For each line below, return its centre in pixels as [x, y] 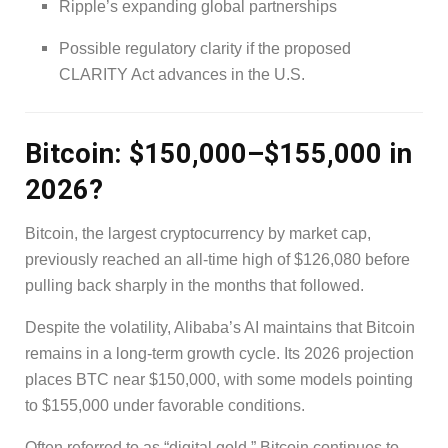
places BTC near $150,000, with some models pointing [219, 380]
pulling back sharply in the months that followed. [194, 286]
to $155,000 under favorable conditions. [165, 406]
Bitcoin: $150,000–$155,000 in [218, 153]
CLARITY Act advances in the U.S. [182, 74]
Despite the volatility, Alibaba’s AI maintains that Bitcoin [220, 328]
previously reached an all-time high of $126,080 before [217, 260]
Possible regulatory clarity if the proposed [205, 48]
